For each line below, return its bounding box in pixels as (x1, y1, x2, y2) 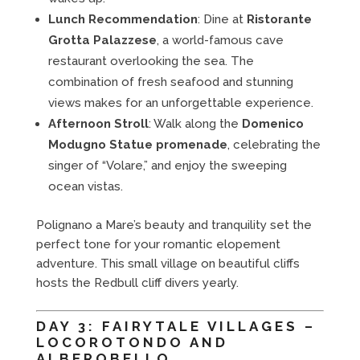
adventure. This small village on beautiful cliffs (35, 256, 300, 271)
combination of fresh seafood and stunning (47, 74, 293, 89)
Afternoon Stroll (47, 116, 149, 131)
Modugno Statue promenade (47, 137, 227, 152)
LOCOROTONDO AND (35, 333, 228, 350)
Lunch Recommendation (47, 11, 198, 27)
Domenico (241, 116, 304, 131)
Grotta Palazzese (47, 32, 157, 47)
